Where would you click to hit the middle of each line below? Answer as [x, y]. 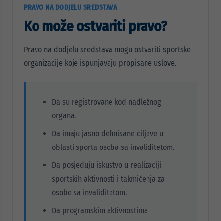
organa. [64, 116]
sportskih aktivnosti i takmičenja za [108, 179]
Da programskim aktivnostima [100, 210]
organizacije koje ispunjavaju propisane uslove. [100, 63]
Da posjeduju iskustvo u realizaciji [107, 165]
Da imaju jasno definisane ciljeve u [108, 133]
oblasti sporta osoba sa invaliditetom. [113, 147]
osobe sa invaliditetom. [89, 193]
